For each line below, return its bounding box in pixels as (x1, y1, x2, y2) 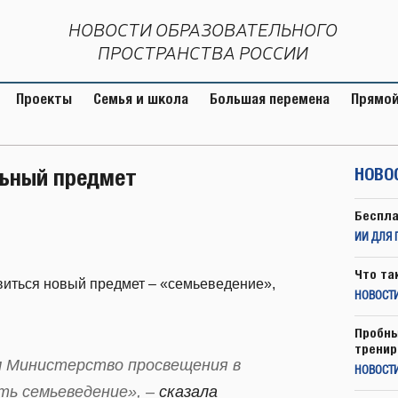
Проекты (16, 91, 72, 107)
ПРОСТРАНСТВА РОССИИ (98, 42, 308, 64)
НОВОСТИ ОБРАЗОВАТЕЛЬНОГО (68, 19, 338, 41)
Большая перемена (210, 91, 330, 107)
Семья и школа (93, 91, 188, 107)
